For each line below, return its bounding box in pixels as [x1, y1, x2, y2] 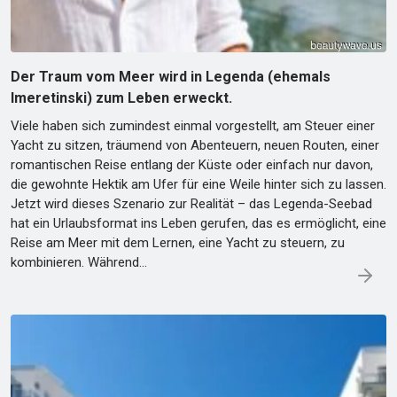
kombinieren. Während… [11, 254, 147, 271]
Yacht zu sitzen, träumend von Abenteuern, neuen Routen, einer [11, 137, 379, 154]
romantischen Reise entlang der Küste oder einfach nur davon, [11, 157, 373, 174]
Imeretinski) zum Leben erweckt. [11, 90, 232, 107]
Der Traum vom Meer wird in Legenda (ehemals [11, 68, 331, 86]
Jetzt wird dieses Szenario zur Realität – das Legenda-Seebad [11, 196, 372, 213]
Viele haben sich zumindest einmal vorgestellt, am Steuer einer [11, 118, 375, 135]
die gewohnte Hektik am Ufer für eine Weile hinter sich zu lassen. [11, 176, 386, 193]
